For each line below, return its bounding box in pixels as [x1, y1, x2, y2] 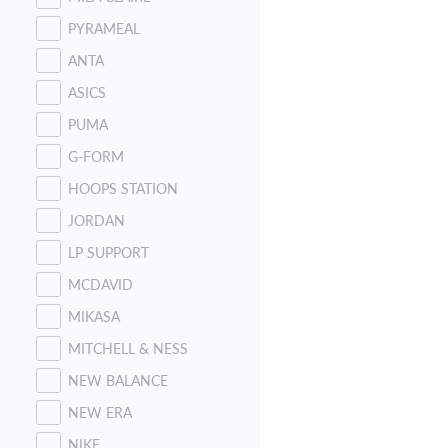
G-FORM [68, 147, 124, 165]
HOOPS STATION [68, 179, 178, 197]
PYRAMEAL [68, 19, 140, 37]
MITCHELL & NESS [68, 339, 188, 357]
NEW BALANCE [68, 371, 168, 389]
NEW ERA [68, 403, 132, 421]
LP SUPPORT [68, 243, 149, 261]
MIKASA [68, 307, 120, 325]
